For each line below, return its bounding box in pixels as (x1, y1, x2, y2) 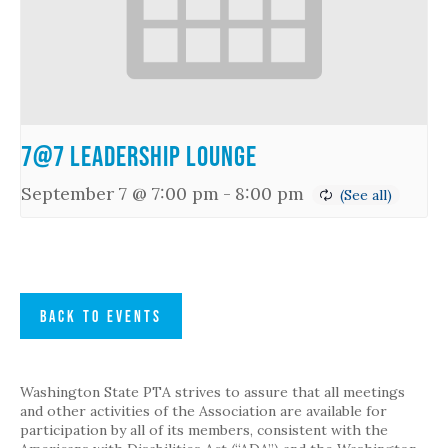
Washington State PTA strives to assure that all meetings (20, 382, 405, 401)
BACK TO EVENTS (40, 306, 162, 325)
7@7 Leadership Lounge (21, 139, 257, 172)
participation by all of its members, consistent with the (20, 420, 388, 439)
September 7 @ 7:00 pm (21, 181, 219, 205)
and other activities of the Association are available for (20, 401, 387, 420)
